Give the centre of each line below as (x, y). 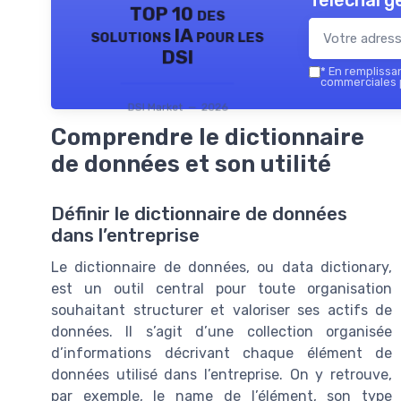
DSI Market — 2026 (177, 107)
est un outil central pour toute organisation (222, 289)
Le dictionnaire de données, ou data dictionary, (222, 268)
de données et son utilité (191, 164)
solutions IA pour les (177, 36)
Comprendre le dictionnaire (208, 137)
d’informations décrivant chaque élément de (222, 354)
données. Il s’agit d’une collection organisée (222, 332)
